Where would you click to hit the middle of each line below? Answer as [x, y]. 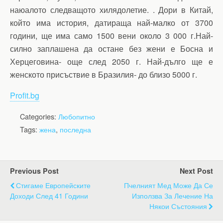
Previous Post [34, 171]
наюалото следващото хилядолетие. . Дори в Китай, [111, 10]
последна [75, 129]
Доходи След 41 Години [49, 195]
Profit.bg [25, 95]
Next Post [196, 171]
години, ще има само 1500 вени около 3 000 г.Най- [111, 36]
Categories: [39, 116]
